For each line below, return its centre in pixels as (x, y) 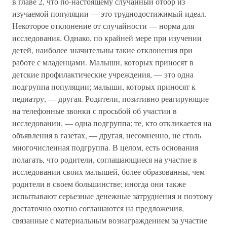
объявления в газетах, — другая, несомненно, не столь (107, 135)
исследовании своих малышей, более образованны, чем (108, 172)
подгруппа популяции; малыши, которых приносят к (104, 86)
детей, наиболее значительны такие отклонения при (102, 50)
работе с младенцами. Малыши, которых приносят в (103, 62)
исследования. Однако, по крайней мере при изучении (107, 38)
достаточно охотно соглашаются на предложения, (98, 208)
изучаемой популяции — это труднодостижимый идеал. (109, 13)
